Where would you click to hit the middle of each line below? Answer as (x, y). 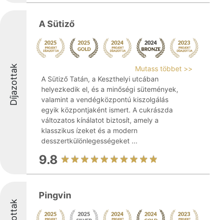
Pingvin (55, 195)
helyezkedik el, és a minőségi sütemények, (110, 89)
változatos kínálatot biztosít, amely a (100, 120)
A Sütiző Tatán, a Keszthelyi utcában (100, 79)
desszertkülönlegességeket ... (89, 141)
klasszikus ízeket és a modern (89, 130)
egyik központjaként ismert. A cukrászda (107, 110)
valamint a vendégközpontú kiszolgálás (105, 99)
